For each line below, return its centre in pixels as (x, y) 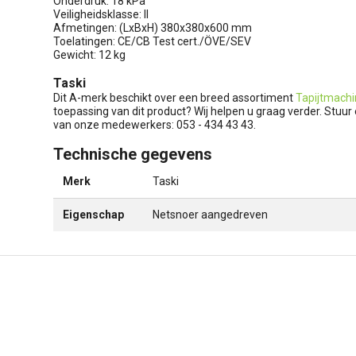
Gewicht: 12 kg (89, 54)
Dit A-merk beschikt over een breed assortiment (174, 97)
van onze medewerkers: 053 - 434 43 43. (168, 124)
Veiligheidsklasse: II (101, 14)
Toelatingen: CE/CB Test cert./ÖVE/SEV (152, 41)
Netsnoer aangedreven (210, 214)
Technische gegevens (133, 154)
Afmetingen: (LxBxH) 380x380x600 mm (153, 27)
